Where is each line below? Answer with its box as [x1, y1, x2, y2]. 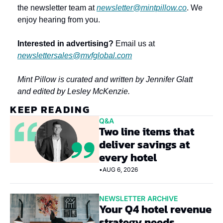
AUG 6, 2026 [103, 166, 138, 173]
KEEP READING [10, 102, 90, 117]
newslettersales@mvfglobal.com [17, 51, 132, 60]
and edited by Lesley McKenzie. [17, 87, 130, 96]
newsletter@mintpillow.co [97, 3, 187, 12]
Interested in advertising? [17, 39, 113, 48]
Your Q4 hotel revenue [99, 201, 212, 218]
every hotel [99, 149, 157, 166]
